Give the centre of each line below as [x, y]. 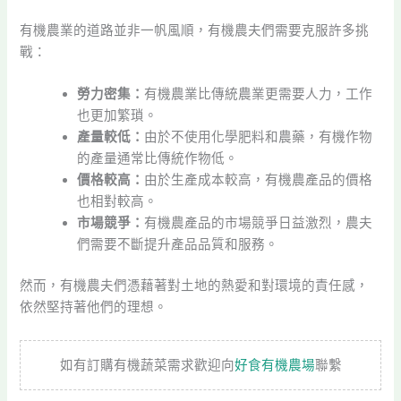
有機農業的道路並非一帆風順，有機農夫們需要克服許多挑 [195, 30]
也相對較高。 [118, 202]
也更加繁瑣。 [118, 116]
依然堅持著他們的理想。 [94, 307]
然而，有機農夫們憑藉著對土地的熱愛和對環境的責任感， [195, 286]
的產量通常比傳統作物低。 [158, 159]
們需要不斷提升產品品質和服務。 [178, 245]
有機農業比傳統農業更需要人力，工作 [259, 94]
